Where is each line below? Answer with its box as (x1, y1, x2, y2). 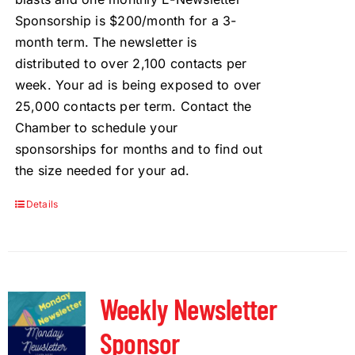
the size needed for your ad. (14, 162, 190, 178)
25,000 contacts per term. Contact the (14, 97, 252, 114)
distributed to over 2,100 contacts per (14, 55, 247, 71)
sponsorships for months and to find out (14, 140, 262, 157)
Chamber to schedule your (14, 119, 178, 136)
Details (25, 197, 59, 210)
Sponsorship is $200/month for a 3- (14, 12, 237, 29)
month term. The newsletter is (14, 33, 197, 50)
